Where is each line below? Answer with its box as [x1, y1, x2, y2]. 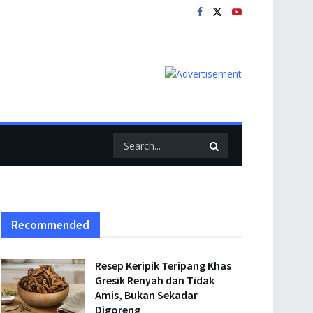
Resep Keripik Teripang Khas [95, 259, 231, 272]
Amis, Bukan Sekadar [95, 288, 198, 302]
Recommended [11, 217, 89, 233]
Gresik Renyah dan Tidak [95, 273, 214, 287]
